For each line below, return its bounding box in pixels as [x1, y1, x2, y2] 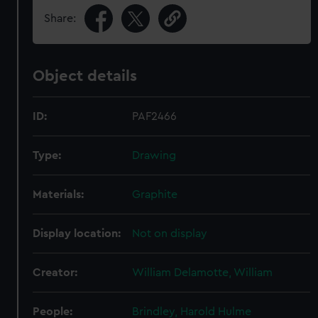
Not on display [132, 228, 208, 239]
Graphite [132, 189, 178, 200]
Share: [44, 13, 77, 24]
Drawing [132, 150, 177, 161]
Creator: [33, 267, 78, 278]
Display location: [33, 228, 121, 239]
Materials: [33, 189, 84, 200]
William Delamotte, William [132, 267, 273, 278]
